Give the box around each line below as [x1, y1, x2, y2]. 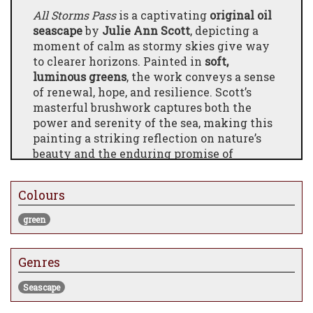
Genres [18, 254, 60, 271]
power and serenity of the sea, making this [33, 115, 272, 130]
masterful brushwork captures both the [33, 99, 252, 115]
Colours [18, 187, 65, 203]
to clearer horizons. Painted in [33, 53, 205, 68]
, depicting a [190, 22, 259, 38]
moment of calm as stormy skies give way [33, 38, 270, 53]
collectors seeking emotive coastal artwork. [33, 176, 279, 191]
